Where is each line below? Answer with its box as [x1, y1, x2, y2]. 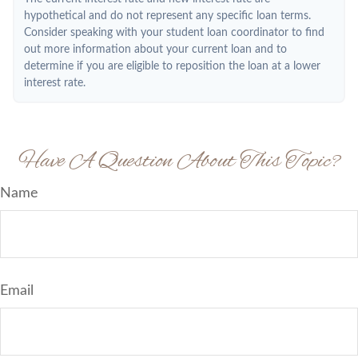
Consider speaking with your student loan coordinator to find [24, 27, 324, 38]
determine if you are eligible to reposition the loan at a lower [24, 61, 320, 72]
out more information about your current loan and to [24, 44, 287, 55]
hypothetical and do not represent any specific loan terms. [24, 10, 311, 22]
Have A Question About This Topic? [18, 146, 340, 177]
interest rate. [24, 78, 86, 89]
